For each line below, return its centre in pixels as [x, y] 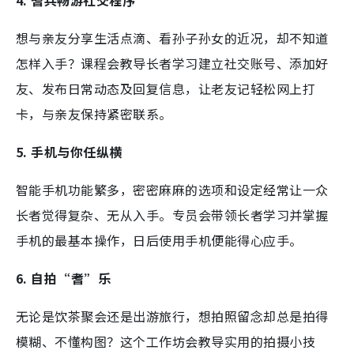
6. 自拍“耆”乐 [64, 278]
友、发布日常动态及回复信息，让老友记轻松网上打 [166, 88]
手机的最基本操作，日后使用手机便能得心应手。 [159, 240]
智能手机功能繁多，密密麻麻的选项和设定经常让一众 [172, 189]
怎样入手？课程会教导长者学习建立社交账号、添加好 [172, 63]
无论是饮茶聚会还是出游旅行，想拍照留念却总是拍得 [172, 316]
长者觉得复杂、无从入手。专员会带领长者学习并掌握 [172, 215]
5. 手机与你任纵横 [69, 151]
